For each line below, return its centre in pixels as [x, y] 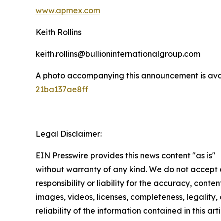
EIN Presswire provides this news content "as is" [126, 156]
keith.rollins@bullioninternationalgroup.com [118, 54]
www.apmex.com [68, 11]
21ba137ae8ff [62, 90]
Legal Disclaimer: [69, 134]
